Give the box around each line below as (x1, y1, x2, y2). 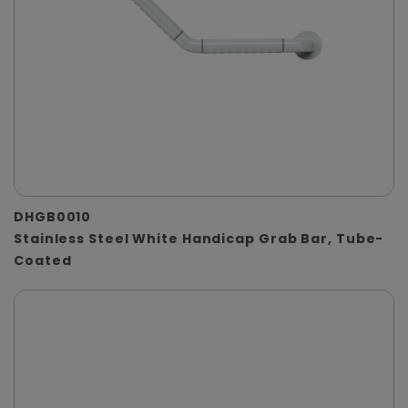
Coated (14, 251, 72, 270)
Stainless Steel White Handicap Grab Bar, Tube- (14, 229, 384, 249)
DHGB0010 (14, 208, 92, 227)
